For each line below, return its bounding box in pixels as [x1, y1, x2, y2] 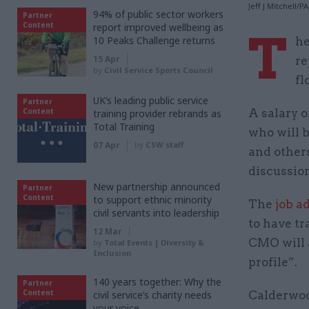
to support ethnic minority [93, 193, 212, 206]
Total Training [93, 120, 154, 133]
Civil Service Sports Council [104, 65, 213, 75]
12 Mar [93, 226, 122, 237]
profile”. [248, 255, 297, 270]
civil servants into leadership [93, 206, 219, 219]
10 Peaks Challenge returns [93, 34, 215, 47]
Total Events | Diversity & [104, 237, 204, 248]
